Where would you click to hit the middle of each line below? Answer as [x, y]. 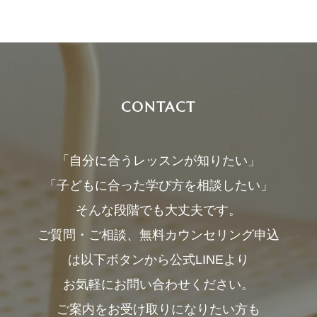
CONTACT [158, 107]
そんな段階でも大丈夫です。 [158, 211]
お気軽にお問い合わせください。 [158, 285]
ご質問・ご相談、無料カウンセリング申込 [158, 235]
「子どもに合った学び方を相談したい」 [158, 186]
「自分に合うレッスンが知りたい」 [158, 161]
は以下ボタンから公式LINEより [158, 260]
